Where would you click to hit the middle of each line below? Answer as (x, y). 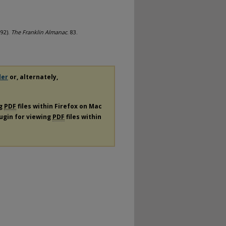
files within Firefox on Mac (59, 106)
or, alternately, (33, 77)
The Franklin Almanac (39, 32)
